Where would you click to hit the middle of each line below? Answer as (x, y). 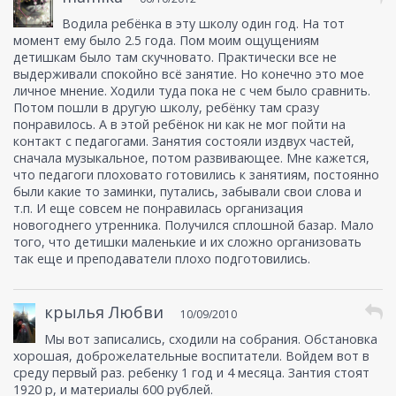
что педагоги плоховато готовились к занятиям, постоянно (196, 175)
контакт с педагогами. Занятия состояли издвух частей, (184, 141)
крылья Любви (104, 312)
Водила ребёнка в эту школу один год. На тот (203, 24)
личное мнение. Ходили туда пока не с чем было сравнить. (192, 91)
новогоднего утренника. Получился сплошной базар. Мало (194, 225)
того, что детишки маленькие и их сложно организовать (187, 242)
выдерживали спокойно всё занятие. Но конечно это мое (189, 74)
